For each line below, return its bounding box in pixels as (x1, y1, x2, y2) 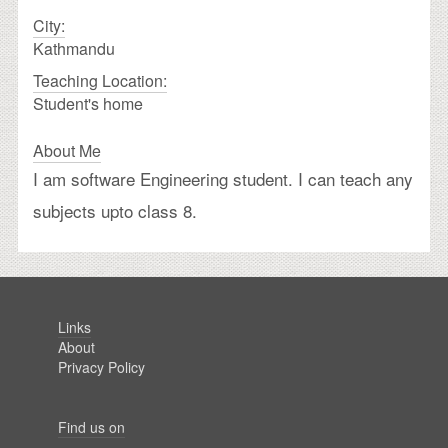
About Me (33, 138, 101, 162)
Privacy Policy (58, 356, 145, 377)
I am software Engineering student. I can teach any (33, 165, 413, 191)
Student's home (33, 91, 143, 115)
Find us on (58, 416, 125, 437)
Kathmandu (33, 36, 115, 60)
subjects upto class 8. (33, 197, 197, 223)
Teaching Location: (33, 68, 167, 92)
